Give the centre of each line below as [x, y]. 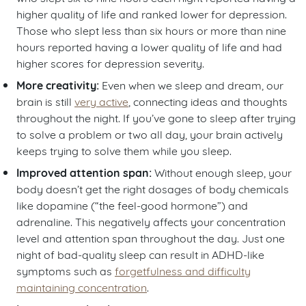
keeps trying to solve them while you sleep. [124, 150]
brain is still [45, 101]
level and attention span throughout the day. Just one [151, 238]
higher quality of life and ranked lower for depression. [152, 14]
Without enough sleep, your [222, 172]
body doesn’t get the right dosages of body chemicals [153, 189]
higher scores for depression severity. [110, 63]
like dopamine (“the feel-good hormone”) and [132, 205]
